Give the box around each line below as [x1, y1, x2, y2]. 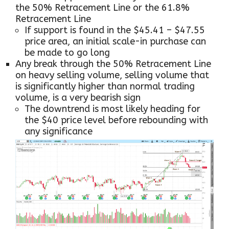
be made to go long [25, 47, 110, 58]
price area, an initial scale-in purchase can [25, 35, 206, 47]
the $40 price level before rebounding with [25, 114, 208, 126]
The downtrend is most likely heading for [25, 103, 200, 114]
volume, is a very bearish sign [15, 91, 141, 103]
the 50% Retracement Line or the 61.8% [15, 2, 190, 13]
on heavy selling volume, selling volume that [15, 69, 209, 81]
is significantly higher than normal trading [15, 80, 195, 92]
